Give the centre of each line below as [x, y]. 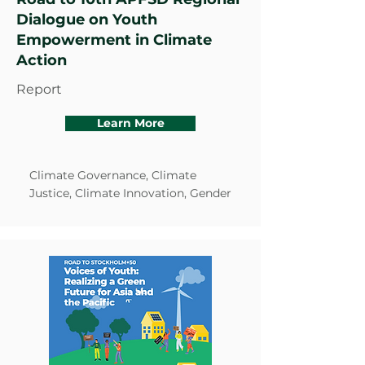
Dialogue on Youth [87, 20]
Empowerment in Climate [114, 40]
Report [39, 89]
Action [42, 60]
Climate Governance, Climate [113, 175]
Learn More [130, 123]
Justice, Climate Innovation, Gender [130, 193]
